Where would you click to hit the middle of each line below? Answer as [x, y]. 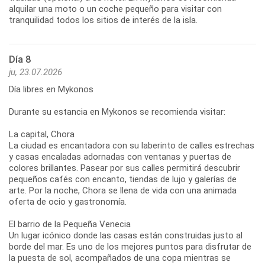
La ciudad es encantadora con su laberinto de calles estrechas [132, 146]
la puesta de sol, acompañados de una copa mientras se [120, 258]
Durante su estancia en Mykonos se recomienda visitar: [117, 112]
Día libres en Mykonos [51, 90]
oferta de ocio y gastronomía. [68, 202]
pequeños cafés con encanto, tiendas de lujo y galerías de [123, 180]
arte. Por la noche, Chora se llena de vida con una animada [123, 191]
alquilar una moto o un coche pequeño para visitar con [115, 9]
